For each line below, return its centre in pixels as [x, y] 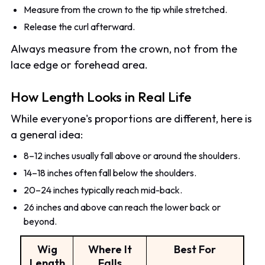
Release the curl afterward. [80, 26]
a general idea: [47, 135]
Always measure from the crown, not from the [124, 49]
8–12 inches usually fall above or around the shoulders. [132, 155]
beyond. [41, 221]
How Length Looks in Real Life [101, 97]
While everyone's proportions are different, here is [132, 119]
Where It [110, 249]
